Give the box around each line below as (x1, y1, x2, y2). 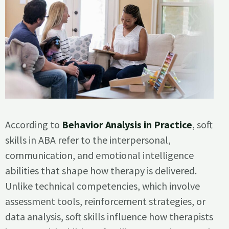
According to (5, 118, 62, 131)
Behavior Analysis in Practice (62, 118, 192, 131)
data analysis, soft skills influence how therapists (5, 210, 213, 223)
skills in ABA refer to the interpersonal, (5, 133, 171, 146)
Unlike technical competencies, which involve (5, 179, 200, 192)
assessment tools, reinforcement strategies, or (5, 194, 205, 208)
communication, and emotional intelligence (5, 148, 194, 162)
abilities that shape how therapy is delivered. (5, 164, 197, 177)
